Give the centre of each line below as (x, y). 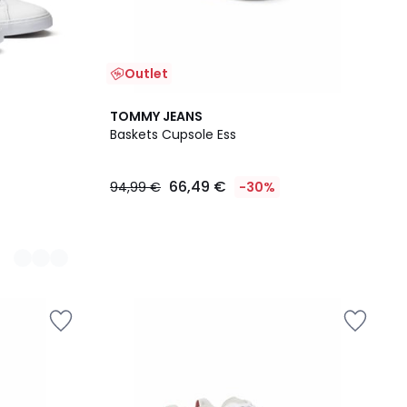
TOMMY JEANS (156, 116)
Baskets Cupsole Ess (173, 134)
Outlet (146, 74)
